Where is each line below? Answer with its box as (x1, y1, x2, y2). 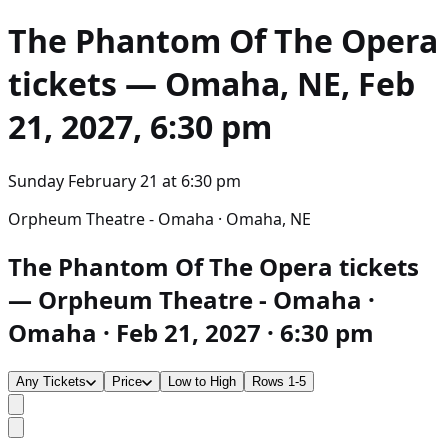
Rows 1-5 (252, 373, 306, 389)
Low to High (168, 373, 236, 389)
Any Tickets (16, 373, 86, 389)
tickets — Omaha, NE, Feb (8, 62, 415, 106)
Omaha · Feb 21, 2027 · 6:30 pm (8, 315, 374, 349)
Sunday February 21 (8, 169, 158, 192)
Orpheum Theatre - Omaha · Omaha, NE (8, 207, 311, 230)
